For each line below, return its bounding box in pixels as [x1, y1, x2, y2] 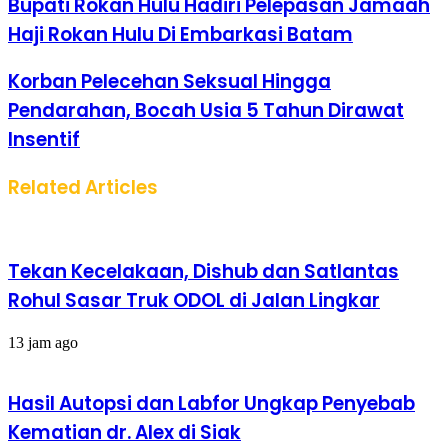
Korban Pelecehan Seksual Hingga [8, 68, 331, 96]
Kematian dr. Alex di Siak [8, 418, 241, 446]
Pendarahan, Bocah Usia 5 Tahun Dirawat [8, 97, 404, 125]
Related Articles [8, 173, 158, 201]
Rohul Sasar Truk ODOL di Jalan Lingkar [8, 287, 380, 315]
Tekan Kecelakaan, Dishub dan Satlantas [8, 258, 399, 286]
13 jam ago [8, 334, 78, 352]
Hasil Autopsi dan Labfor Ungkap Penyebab [8, 389, 415, 417]
